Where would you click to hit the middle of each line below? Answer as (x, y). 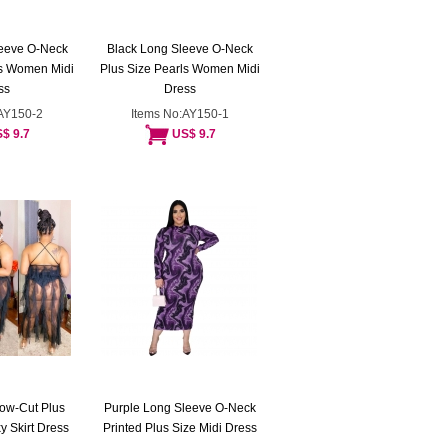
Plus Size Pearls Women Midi (180, 69)
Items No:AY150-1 (180, 114)
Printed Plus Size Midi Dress (180, 428)
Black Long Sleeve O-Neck (180, 49)
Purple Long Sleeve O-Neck (180, 408)
